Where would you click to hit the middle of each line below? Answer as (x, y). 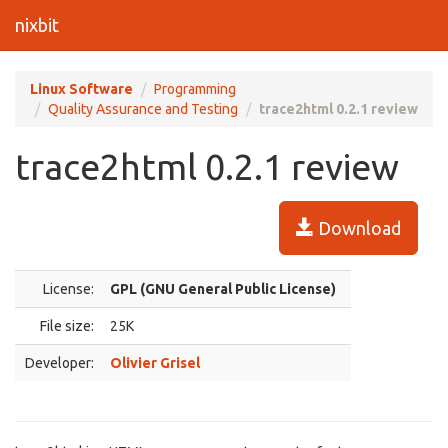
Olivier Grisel (155, 363)
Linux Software (81, 89)
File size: (67, 326)
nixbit (37, 25)
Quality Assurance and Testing (143, 109)
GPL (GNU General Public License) (223, 289)
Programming (195, 89)
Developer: (59, 363)
